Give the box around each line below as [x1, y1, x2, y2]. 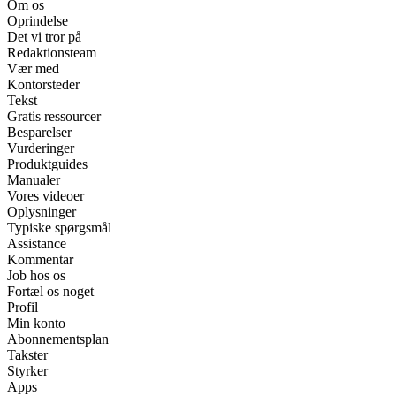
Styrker [7, 363, 48, 379]
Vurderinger [7, 141, 74, 156]
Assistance [7, 236, 66, 252]
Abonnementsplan [7, 331, 109, 347]
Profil [7, 300, 38, 316]
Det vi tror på [7, 29, 81, 45]
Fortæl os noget [7, 284, 94, 300]
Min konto [7, 316, 65, 331]
